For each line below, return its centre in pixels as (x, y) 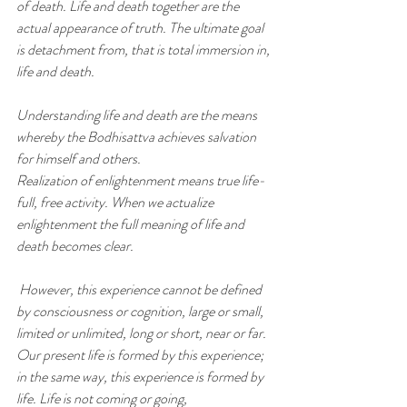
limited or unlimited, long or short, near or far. (143, 333)
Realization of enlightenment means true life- (141, 180)
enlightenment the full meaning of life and (130, 223)
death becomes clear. (75, 245)
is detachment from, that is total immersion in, (144, 49)
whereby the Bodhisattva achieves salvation (138, 136)
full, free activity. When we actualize (116, 202)
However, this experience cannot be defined (142, 289)
